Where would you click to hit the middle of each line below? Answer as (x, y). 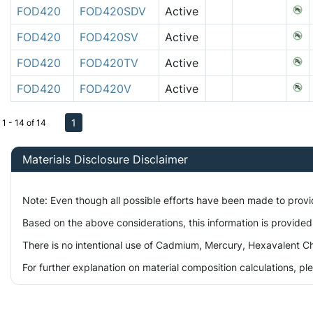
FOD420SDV (113, 11)
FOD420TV (109, 63)
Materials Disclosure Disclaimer (105, 159)
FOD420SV (109, 37)
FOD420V (105, 88)
